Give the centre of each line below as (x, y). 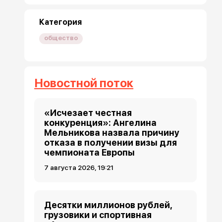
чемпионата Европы (90, 153)
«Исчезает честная (88, 113)
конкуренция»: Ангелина (101, 123)
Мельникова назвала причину (112, 133)
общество (61, 38)
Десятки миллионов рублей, (108, 205)
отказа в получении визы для (111, 143)
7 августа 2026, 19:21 (79, 168)
